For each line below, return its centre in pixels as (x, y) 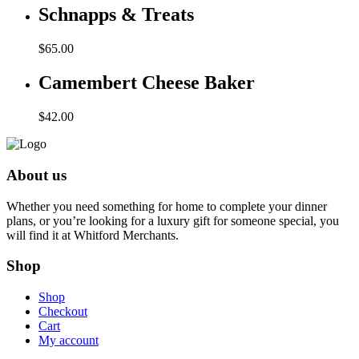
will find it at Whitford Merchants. (93, 235)
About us (36, 175)
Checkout (63, 311)
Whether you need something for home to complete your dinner (167, 206)
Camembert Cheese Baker (147, 83)
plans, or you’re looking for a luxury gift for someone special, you (173, 220)
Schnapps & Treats (116, 15)
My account (69, 340)
